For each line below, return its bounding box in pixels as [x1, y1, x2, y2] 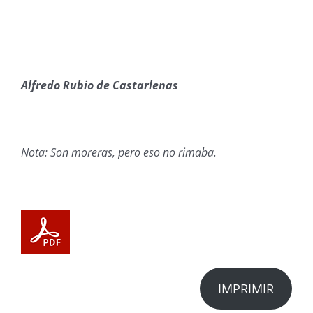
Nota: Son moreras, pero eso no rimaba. [20, 145, 217, 160]
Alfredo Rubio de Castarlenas [20, 78, 178, 93]
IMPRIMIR [218, 280, 275, 297]
